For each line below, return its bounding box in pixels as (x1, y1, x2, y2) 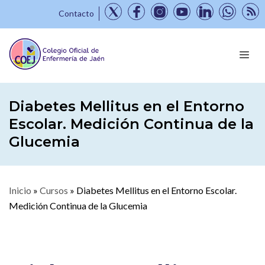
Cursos (40, 184, 68, 196)
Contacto (58, 8, 94, 18)
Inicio (9, 184, 31, 196)
